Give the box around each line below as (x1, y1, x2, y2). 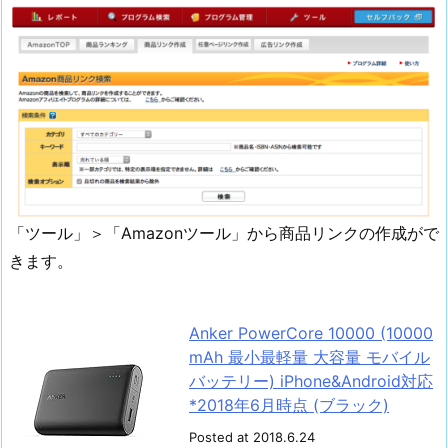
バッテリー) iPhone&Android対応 (189, 370, 433, 391)
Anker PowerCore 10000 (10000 (189, 322, 433, 343)
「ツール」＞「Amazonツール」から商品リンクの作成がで (9, 223, 439, 244)
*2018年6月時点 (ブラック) (189, 394, 389, 415)
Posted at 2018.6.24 (189, 428, 315, 445)
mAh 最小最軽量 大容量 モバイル (189, 346, 430, 367)
